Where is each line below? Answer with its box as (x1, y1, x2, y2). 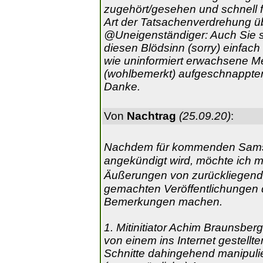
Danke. (104, 80, 140, 93)
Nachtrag (127, 110, 176, 122)
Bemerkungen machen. (104, 195, 222, 208)
